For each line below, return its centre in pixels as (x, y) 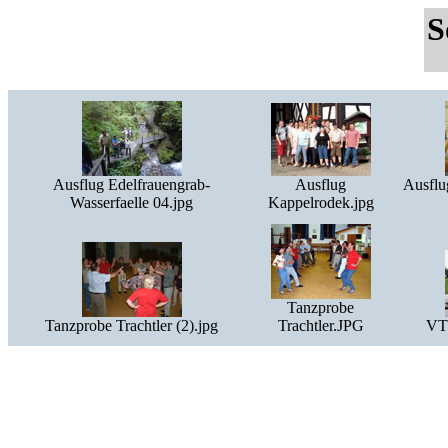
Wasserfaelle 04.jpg (131, 202)
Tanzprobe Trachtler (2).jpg (131, 325)
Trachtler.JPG (320, 325)
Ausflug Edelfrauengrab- (131, 184)
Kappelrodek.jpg (320, 202)
